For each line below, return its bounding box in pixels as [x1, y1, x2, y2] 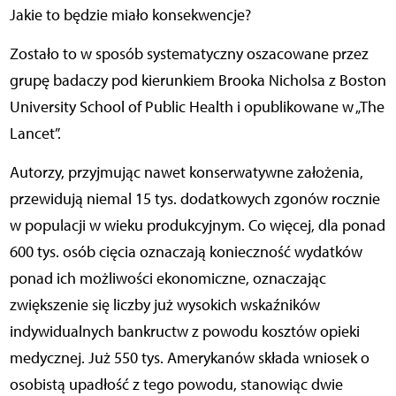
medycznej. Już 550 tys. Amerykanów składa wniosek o [9, 348, 369, 369]
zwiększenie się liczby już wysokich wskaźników [9, 295, 320, 316]
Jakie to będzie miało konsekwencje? [9, 5, 251, 26]
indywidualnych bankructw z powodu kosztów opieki [9, 322, 360, 342]
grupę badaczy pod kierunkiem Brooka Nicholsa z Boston [9, 71, 386, 91]
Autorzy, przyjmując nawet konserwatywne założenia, [9, 163, 363, 183]
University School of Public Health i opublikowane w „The [9, 97, 385, 118]
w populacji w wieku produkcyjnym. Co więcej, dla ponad [9, 216, 385, 236]
